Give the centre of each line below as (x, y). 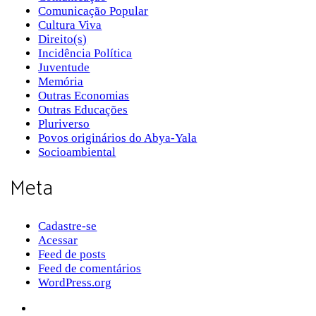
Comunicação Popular (93, 11)
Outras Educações (83, 109)
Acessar (58, 241)
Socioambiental (77, 152)
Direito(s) (63, 39)
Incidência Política (85, 53)
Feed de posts (72, 255)
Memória (61, 81)
